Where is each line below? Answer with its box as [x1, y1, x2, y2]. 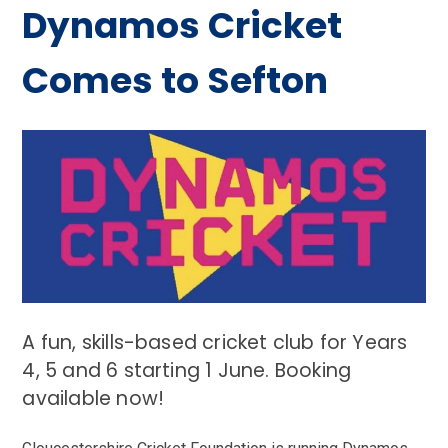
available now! [22, 385, 165, 413]
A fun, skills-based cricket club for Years [22, 329, 408, 357]
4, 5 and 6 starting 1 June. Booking [22, 357, 352, 385]
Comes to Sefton [22, 55, 329, 107]
